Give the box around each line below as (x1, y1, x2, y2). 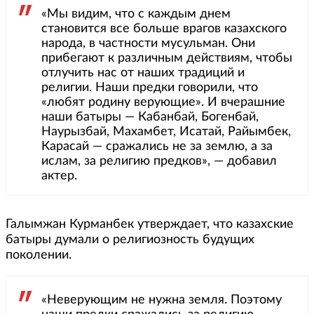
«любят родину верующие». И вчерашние (41, 95, 285, 109)
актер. (41, 169, 77, 182)
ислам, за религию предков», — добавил (41, 154, 277, 168)
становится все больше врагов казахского (41, 22, 287, 35)
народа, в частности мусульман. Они (41, 36, 255, 50)
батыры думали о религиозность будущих (6, 233, 254, 246)
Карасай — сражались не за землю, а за (41, 139, 273, 153)
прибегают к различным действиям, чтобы (41, 51, 292, 64)
